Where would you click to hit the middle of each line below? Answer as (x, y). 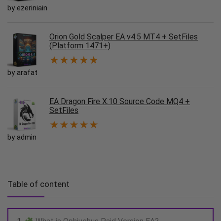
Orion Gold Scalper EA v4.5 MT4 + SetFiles (124, 37)
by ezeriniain (27, 8)
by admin (22, 137)
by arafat (22, 73)
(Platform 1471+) (80, 46)
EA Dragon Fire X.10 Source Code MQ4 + (120, 102)
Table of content (38, 184)
